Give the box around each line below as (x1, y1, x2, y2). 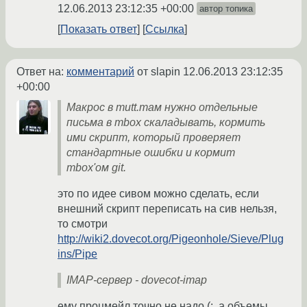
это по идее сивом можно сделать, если (58, 188, 259, 200)
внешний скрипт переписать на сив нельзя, (58, 203, 277, 215)
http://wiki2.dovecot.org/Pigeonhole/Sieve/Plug (58, 233, 284, 245)
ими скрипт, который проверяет (66, 132, 241, 144)
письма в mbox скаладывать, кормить (66, 116, 265, 129)
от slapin (134, 66, 183, 78)
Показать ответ (60, 23, 137, 36)
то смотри (58, 218, 108, 230)
